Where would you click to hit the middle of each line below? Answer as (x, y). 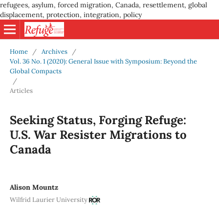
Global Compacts (35, 71)
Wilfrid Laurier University (48, 199)
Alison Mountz (34, 187)
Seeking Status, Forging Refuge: (98, 120)
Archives (54, 51)
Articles (21, 90)
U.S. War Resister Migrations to (98, 134)
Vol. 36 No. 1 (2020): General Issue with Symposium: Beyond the (103, 61)
